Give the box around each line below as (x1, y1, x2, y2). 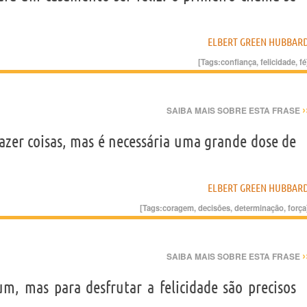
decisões (198, 202, 230, 213)
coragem (162, 202, 194, 213)
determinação (234, 202, 284, 213)
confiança (221, 56, 256, 67)
